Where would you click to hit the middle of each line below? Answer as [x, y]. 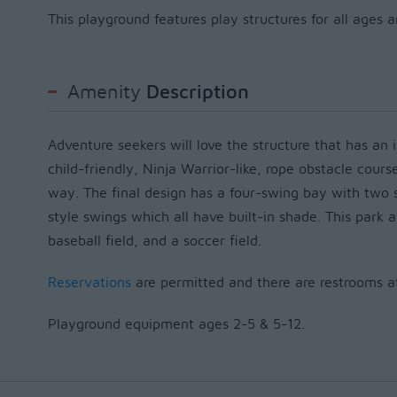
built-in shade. [276, 217]
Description [195, 92]
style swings [87, 217]
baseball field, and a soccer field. [154, 241]
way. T [69, 193]
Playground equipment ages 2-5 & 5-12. [176, 324]
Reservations [89, 283]
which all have [177, 217]
